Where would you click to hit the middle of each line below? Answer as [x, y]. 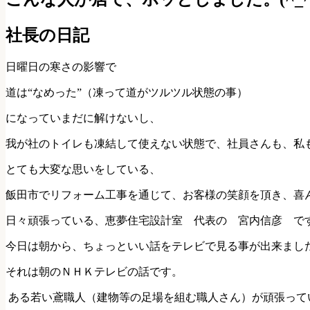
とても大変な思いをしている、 [83, 169]
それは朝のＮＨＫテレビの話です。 [94, 271]
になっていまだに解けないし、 [83, 118]
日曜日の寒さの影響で [61, 66]
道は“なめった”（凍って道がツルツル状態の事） [127, 92]
